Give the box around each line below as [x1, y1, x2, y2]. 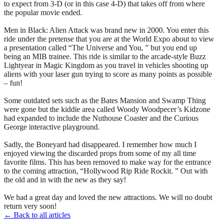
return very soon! [4, 201, 57, 210]
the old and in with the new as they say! [4, 175, 126, 184]
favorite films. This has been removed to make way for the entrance [4, 157, 211, 166]
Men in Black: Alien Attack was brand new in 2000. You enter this [4, 25, 209, 34]
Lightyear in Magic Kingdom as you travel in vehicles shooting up [4, 61, 208, 69]
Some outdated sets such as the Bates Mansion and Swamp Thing [4, 96, 206, 105]
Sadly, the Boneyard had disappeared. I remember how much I [4, 140, 197, 149]
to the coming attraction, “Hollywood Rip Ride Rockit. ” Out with [4, 166, 208, 175]
